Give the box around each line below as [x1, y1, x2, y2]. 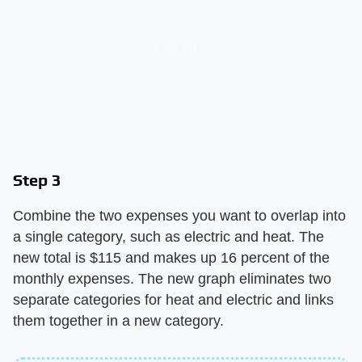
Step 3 [13, 170, 61, 189]
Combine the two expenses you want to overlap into [13, 208, 346, 224]
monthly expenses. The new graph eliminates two [13, 271, 331, 287]
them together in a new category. [13, 313, 224, 329]
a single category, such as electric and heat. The [13, 229, 324, 245]
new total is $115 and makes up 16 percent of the [13, 250, 330, 266]
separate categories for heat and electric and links [13, 292, 334, 308]
